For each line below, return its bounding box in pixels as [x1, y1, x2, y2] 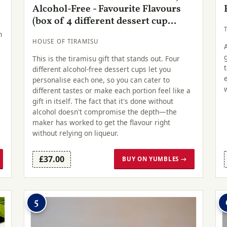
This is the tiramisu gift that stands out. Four [32, 53, 180, 63]
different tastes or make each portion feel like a [32, 85, 191, 95]
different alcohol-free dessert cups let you [32, 64, 171, 74]
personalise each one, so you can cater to [32, 74, 170, 85]
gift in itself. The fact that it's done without [32, 96, 173, 106]
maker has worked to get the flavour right [32, 117, 170, 127]
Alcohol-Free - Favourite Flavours [32, 2, 181, 16]
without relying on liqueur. [32, 128, 119, 138]
